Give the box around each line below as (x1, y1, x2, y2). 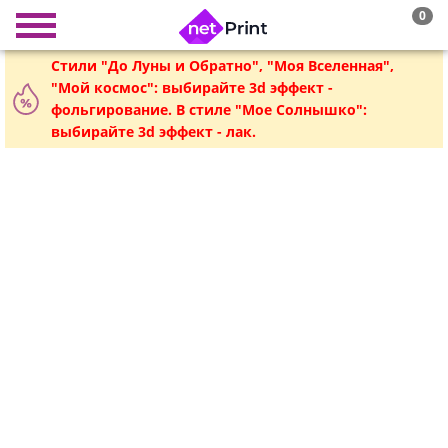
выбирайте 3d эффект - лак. (51, 122, 256, 141)
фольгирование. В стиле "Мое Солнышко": (51, 100, 367, 119)
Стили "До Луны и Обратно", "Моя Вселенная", (51, 56, 394, 75)
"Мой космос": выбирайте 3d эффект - (51, 78, 333, 97)
